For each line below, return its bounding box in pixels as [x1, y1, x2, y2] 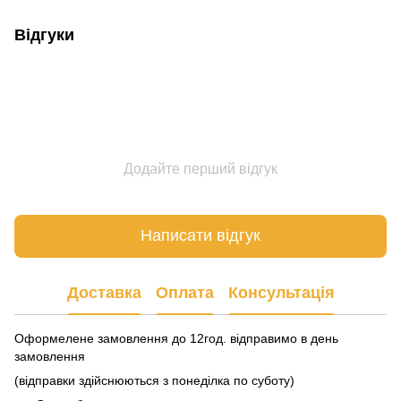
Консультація [227, 284, 335, 303]
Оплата [155, 284, 214, 303]
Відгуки [14, 25, 74, 44]
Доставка [66, 284, 141, 303]
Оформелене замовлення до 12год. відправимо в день [14, 330, 338, 346]
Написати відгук [141, 226, 260, 245]
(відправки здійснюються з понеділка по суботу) [14, 372, 294, 388]
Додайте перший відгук [124, 160, 277, 176]
